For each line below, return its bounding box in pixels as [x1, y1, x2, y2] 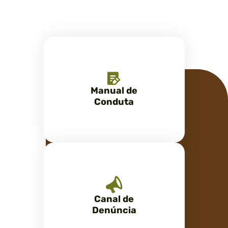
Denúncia [92, 204, 136, 216]
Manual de [91, 85, 137, 96]
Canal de [94, 193, 134, 205]
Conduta [94, 96, 134, 107]
